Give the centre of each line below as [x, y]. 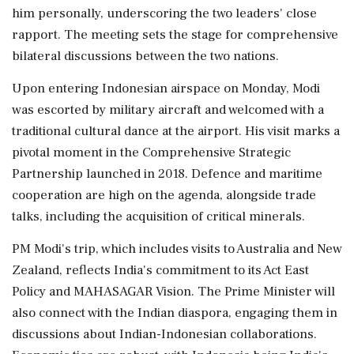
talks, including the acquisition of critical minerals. [158, 216]
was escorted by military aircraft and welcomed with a [168, 109]
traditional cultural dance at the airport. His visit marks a [176, 131]
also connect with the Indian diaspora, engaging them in [175, 313]
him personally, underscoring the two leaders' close [164, 13]
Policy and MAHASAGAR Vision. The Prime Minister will [173, 291]
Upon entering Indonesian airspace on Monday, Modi [166, 88]
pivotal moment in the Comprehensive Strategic [151, 152]
